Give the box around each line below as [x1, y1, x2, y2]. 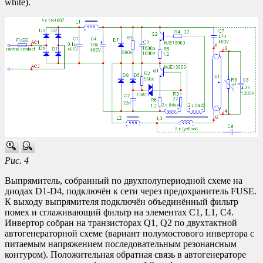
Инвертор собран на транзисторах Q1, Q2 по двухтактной [5, 217, 237, 228]
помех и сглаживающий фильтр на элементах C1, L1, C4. [5, 207, 234, 217]
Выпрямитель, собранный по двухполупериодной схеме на [5, 175, 242, 186]
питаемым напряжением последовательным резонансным [5, 238, 237, 249]
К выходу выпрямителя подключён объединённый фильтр [5, 196, 238, 207]
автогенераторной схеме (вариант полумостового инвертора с [5, 228, 254, 238]
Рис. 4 [5, 155, 29, 166]
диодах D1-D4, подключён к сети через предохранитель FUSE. [5, 186, 257, 196]
